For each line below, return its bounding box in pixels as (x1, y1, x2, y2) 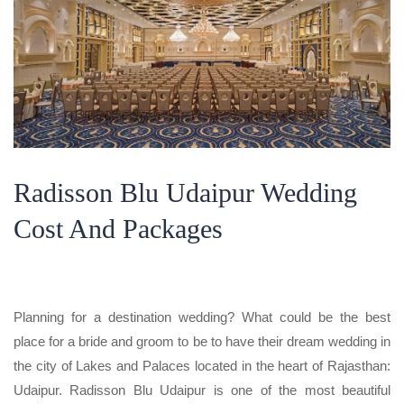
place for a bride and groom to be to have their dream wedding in (14, 333, 390, 349)
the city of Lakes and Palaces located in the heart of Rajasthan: (14, 357, 390, 373)
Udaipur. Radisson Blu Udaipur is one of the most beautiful (14, 381, 390, 398)
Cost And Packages (14, 213, 223, 243)
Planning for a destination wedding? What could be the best (14, 308, 390, 325)
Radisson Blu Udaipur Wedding (14, 177, 357, 207)
